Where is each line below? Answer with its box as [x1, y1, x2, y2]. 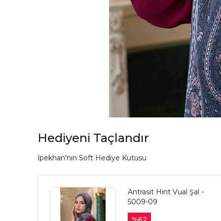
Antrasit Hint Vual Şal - [128, 187, 204, 197]
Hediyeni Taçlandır [37, 131, 149, 146]
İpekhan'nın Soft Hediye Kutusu [37, 153, 147, 163]
